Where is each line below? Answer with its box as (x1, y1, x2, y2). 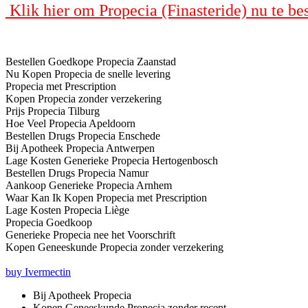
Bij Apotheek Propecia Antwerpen (5, 142, 155, 154)
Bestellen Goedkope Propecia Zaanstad (5, 55, 176, 67)
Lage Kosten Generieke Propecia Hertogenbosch (5, 154, 218, 166)
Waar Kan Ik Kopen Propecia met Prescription (5, 191, 207, 203)
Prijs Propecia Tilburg (5, 104, 100, 117)
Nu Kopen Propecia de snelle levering (5, 67, 170, 80)
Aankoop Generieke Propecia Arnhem (5, 179, 172, 191)
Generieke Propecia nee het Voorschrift (5, 228, 175, 241)
